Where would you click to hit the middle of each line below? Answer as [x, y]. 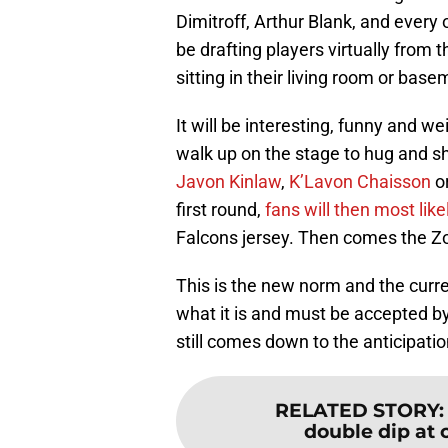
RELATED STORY [356, 410]
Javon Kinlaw [228, 182]
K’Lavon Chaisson [360, 182]
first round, [220, 210]
